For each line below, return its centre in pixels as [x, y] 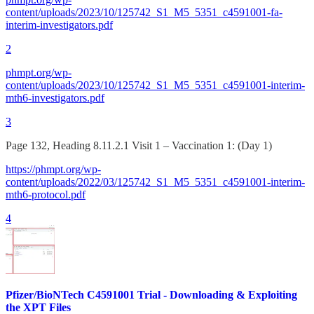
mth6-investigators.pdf [55, 97]
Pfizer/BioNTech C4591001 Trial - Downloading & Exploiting [151, 295]
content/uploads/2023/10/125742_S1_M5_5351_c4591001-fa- [144, 12]
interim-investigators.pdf [59, 25]
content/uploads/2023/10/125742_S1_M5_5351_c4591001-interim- [155, 85]
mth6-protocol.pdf [46, 194]
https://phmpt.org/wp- [53, 169]
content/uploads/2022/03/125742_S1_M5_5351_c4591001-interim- [155, 182]
